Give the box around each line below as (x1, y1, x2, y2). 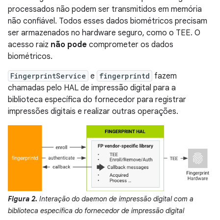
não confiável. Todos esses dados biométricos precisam (8, 16, 207, 27)
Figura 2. (8, 194, 37, 203)
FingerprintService (10, 71, 86, 81)
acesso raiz (8, 40, 51, 50)
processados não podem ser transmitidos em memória (8, 4, 202, 15)
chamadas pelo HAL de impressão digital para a (8, 83, 176, 93)
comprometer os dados (87, 40, 173, 50)
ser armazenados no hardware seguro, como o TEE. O (8, 28, 200, 38)
